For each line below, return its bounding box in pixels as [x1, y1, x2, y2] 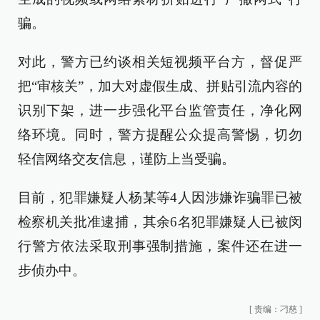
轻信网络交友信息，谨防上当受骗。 [18, 151, 235, 167]
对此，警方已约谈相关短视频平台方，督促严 [18, 54, 302, 70]
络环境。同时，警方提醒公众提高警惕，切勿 [18, 127, 302, 143]
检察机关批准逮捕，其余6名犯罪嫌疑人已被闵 [18, 214, 302, 230]
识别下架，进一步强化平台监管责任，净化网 [18, 103, 302, 119]
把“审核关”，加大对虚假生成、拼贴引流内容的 [18, 79, 302, 94]
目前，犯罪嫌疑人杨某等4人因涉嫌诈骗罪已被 [18, 190, 302, 206]
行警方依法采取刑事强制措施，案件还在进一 [18, 239, 302, 254]
